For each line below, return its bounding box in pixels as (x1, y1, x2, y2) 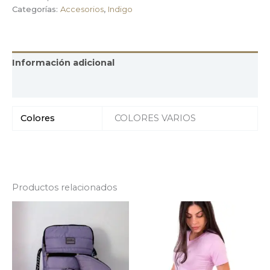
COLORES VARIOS (114, 113, 196, 124)
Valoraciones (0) (12, 80, 87, 92)
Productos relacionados (12, 182, 117, 193)
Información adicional (12, 57, 115, 68)
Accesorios (60, 4, 104, 14)
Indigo (108, 4, 133, 14)
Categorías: (12, 4, 60, 14)
